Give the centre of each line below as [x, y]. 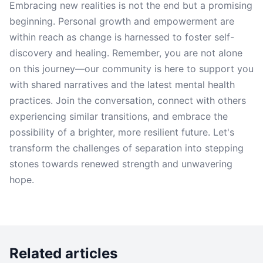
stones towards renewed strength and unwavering [121, 164]
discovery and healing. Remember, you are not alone [126, 53]
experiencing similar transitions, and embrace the [119, 116]
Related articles [63, 253]
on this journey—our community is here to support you [131, 69]
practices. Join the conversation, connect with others [128, 100]
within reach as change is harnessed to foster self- [122, 37]
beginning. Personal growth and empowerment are [122, 21]
